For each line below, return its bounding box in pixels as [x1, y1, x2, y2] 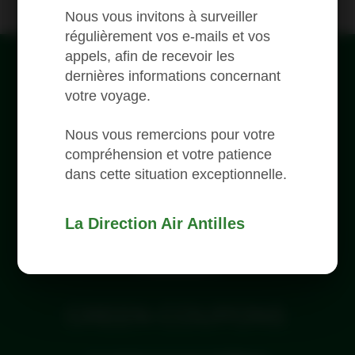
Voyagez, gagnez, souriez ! [103, 207, 252, 223]
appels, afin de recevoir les [65, 48, 235, 64]
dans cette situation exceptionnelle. [65, 166, 288, 182]
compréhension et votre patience [65, 146, 273, 162]
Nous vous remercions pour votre [65, 126, 276, 143]
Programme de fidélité [110, 190, 245, 209]
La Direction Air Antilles [65, 214, 246, 232]
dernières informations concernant [65, 67, 281, 84]
